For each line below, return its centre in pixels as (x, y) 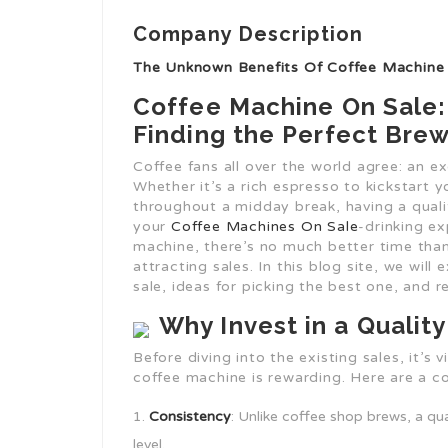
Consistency (190, 416)
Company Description (248, 34)
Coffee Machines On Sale (265, 226)
